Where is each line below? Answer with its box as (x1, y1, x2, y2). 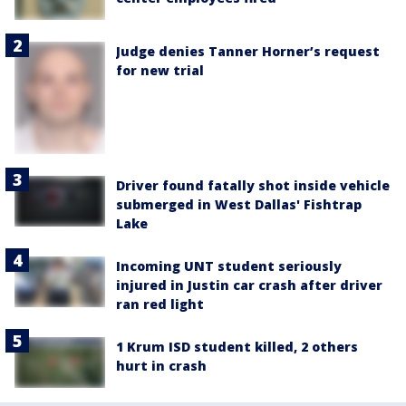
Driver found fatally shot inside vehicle (116, 177, 390, 195)
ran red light (116, 295, 204, 314)
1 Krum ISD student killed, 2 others (116, 338, 358, 356)
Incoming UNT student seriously (116, 257, 342, 275)
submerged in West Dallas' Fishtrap (116, 196, 362, 214)
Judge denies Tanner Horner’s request (116, 43, 380, 61)
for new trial (116, 62, 204, 80)
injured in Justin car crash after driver (116, 276, 382, 295)
